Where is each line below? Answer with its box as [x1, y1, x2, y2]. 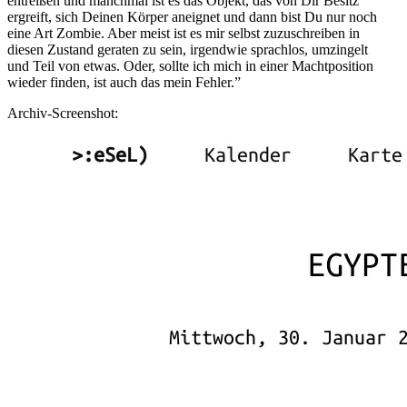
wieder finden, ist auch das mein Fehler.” [7, 74, 241, 90]
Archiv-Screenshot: [7, 104, 118, 121]
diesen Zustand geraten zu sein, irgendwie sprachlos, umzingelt [7, 41, 368, 57]
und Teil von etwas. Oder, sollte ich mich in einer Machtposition [7, 57, 373, 74]
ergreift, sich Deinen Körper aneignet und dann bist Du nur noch [7, 8, 377, 25]
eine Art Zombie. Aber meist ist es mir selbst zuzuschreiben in [7, 25, 360, 41]
